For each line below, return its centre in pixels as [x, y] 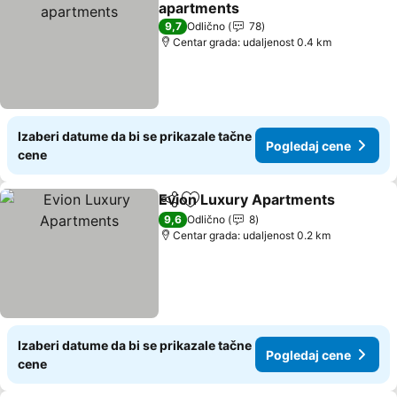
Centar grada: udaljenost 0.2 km [252, 235]
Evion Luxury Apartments [247, 199]
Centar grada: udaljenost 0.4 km [253, 42]
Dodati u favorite [246, 209]
